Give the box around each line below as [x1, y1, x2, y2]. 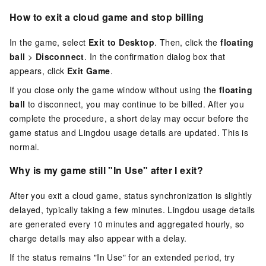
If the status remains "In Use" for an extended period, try [9, 251, 235, 263]
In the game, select [9, 36, 88, 48]
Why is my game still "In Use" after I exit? [9, 163, 204, 177]
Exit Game [67, 64, 110, 77]
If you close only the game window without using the [9, 83, 219, 96]
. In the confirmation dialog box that [84, 50, 226, 62]
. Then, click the [154, 36, 221, 48]
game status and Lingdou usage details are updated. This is [9, 126, 249, 138]
